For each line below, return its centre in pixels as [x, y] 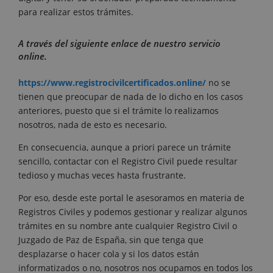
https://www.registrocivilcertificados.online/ [112, 83]
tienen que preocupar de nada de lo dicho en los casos [131, 97]
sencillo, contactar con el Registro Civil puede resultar [128, 161]
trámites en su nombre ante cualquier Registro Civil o [128, 226]
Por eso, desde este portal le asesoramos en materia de [131, 198]
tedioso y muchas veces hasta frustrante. [102, 175]
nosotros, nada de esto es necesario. [93, 125]
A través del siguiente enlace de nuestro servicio [119, 44]
